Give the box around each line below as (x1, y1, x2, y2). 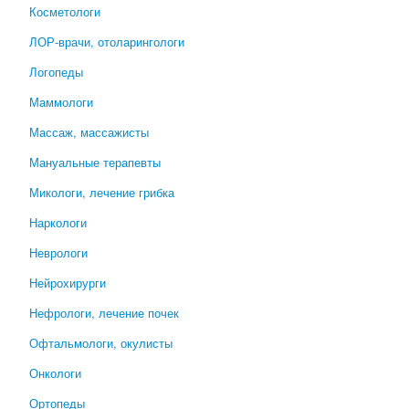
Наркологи (29, 214, 87, 232)
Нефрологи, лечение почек (29, 304, 179, 322)
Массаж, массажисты (29, 123, 149, 142)
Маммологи (29, 93, 93, 111)
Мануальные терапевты (29, 153, 161, 172)
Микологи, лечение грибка (29, 184, 174, 202)
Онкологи (29, 364, 81, 383)
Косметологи (29, 3, 100, 21)
